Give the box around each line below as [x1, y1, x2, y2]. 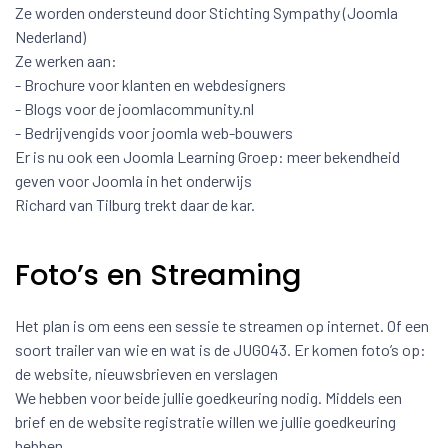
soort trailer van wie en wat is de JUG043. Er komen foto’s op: [15, 340, 426, 359]
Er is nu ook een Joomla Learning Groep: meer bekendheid [15, 147, 400, 166]
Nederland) [15, 27, 86, 46]
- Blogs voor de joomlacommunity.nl [15, 99, 254, 118]
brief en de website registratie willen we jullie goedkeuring [15, 412, 396, 431]
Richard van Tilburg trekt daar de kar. [15, 195, 255, 214]
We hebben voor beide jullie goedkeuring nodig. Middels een [15, 388, 402, 407]
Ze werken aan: [15, 51, 117, 70]
